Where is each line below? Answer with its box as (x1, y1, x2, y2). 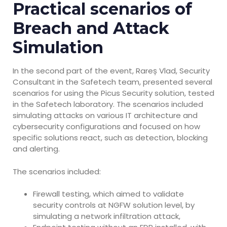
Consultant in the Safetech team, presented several (13, 77, 212, 88)
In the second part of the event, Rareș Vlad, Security (13, 65, 210, 77)
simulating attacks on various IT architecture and (13, 110, 198, 121)
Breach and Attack (13, 18, 169, 39)
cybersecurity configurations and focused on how (13, 121, 200, 132)
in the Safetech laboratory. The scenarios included (13, 99, 203, 110)
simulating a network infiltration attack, (33, 211, 180, 222)
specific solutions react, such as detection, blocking (13, 132, 208, 143)
